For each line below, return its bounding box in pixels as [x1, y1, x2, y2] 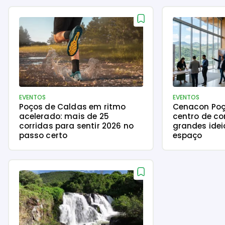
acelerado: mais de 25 [19, 110, 109, 122]
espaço [172, 130, 202, 141]
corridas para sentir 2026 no [19, 120, 134, 131]
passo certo [19, 130, 68, 141]
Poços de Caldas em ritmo [19, 101, 126, 112]
